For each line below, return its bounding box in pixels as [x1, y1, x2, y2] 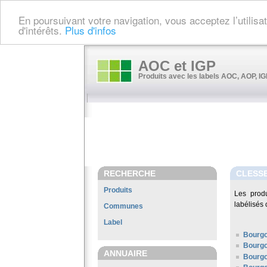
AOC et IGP [138, 58, 216, 74]
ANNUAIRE [104, 249, 147, 258]
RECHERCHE [104, 169, 156, 178]
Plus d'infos [65, 22, 116, 38]
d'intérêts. [18, 22, 65, 38]
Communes [104, 202, 143, 210]
